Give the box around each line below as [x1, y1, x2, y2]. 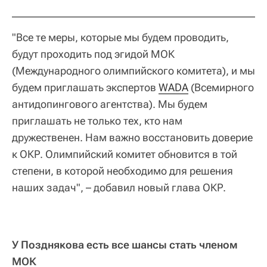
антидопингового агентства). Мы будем [12, 98, 207, 111]
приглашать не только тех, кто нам [12, 114, 182, 128]
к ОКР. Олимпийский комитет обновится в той [12, 148, 237, 161]
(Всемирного [188, 81, 254, 94]
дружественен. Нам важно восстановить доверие [12, 131, 253, 144]
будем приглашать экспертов [12, 81, 159, 94]
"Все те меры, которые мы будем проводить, [12, 31, 229, 44]
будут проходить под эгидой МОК [12, 48, 175, 61]
